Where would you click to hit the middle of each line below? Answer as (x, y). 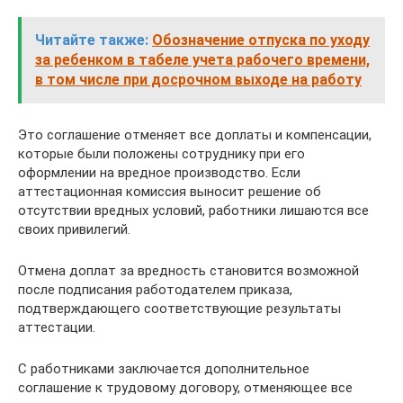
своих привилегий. (74, 229)
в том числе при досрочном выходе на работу (198, 79)
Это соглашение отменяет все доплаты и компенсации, (195, 134)
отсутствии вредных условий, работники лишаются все (193, 210)
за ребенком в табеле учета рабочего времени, (202, 59)
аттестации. (57, 327)
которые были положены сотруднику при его (161, 153)
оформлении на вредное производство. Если (159, 172)
